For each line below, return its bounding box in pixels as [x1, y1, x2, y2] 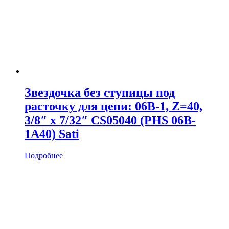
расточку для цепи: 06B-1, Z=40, [25, 100, 202, 113]
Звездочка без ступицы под [25, 86, 175, 100]
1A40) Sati [25, 127, 79, 141]
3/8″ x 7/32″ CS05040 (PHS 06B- [25, 113, 196, 127]
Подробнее [25, 151, 63, 161]
